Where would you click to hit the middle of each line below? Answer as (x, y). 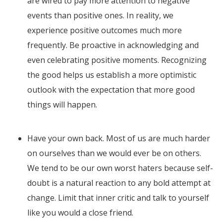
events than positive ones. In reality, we (100, 16)
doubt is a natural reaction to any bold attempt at (119, 183)
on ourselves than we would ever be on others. (114, 153)
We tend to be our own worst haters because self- (120, 168)
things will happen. (62, 105)
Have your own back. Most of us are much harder (119, 139)
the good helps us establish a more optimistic (112, 75)
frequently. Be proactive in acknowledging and (113, 45)
